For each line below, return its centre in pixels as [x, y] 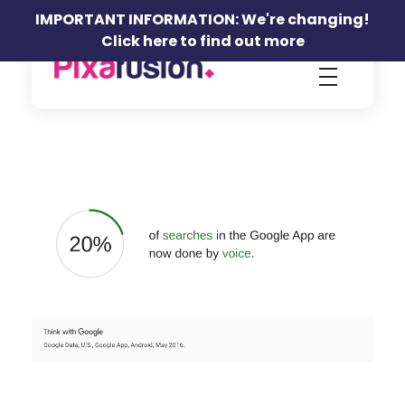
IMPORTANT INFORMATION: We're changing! [202, 19]
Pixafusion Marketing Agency [73, 89]
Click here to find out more [202, 41]
